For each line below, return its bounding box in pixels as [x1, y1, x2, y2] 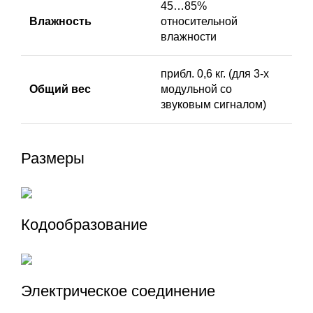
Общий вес [29, 83, 91, 96]
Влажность [29, 15, 92, 28]
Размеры [21, 150, 85, 168]
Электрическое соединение [21, 282, 215, 300]
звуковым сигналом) [161, 99, 266, 111]
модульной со [161, 83, 232, 96]
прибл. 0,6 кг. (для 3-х [161, 68, 269, 80]
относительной [161, 15, 238, 28]
